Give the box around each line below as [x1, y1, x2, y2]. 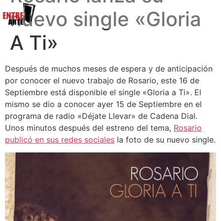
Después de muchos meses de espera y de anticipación [5, 64, 213, 74]
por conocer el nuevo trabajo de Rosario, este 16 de [5, 75, 199, 86]
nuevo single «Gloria [10, 7, 201, 32]
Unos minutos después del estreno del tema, [5, 123, 174, 133]
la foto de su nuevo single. [114, 135, 216, 145]
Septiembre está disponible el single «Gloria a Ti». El [5, 87, 201, 98]
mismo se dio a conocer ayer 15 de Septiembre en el [5, 99, 202, 110]
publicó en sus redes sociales [5, 135, 114, 145]
